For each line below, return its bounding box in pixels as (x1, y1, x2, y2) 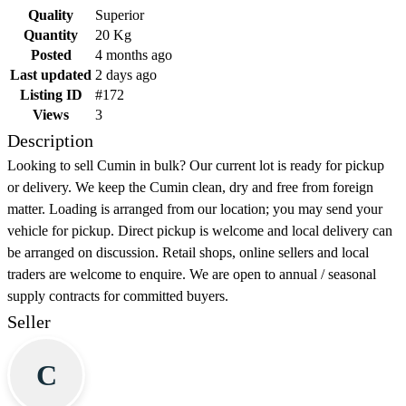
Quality (28, 7, 73, 24)
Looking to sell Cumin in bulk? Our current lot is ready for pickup (7, 158, 384, 174)
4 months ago (95, 47, 172, 63)
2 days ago (95, 67, 157, 83)
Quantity (24, 27, 78, 43)
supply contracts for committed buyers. (7, 288, 228, 304)
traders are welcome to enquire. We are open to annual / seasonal (7, 266, 376, 283)
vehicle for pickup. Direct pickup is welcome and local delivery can (7, 223, 392, 239)
